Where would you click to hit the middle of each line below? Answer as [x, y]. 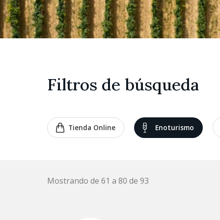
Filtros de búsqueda [123, 84]
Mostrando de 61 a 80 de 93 [98, 180]
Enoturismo [174, 127]
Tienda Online [92, 127]
